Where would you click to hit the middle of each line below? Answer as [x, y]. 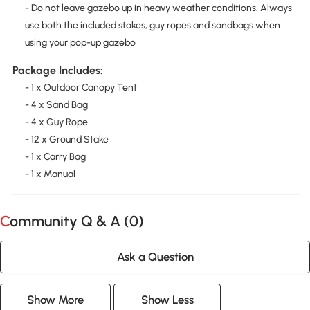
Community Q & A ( [70, 221]
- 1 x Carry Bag [55, 156]
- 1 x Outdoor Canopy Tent [81, 87]
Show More [56, 300]
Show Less [167, 300]
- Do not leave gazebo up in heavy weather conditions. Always [158, 8]
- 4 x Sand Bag [56, 104]
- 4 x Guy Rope [56, 122]
